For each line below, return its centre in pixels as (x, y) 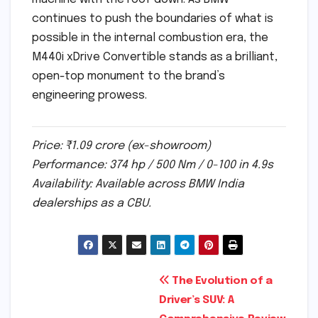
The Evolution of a (221, 281)
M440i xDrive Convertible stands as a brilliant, (155, 57)
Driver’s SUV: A (197, 301)
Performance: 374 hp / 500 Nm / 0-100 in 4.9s (153, 165)
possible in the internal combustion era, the (150, 38)
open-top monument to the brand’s (128, 76)
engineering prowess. (89, 95)
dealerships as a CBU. (92, 203)
